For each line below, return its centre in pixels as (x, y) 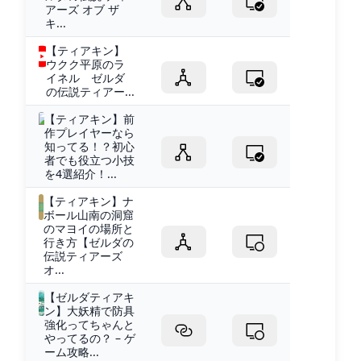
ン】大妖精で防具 (89, 310)
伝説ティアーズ (83, 255)
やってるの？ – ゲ (90, 338)
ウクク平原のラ (85, 64)
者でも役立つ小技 (89, 160)
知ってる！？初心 (89, 146)
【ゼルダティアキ (89, 297)
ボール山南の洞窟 (89, 214)
